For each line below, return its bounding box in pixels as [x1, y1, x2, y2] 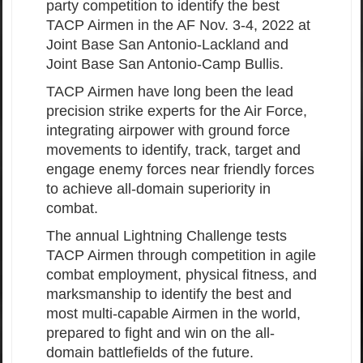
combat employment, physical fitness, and [46, 267, 317, 284]
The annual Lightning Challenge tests [46, 228, 287, 245]
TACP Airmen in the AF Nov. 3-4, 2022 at [46, 17, 310, 34]
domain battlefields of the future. [46, 344, 254, 361]
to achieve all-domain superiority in [46, 181, 271, 198]
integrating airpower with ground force [46, 122, 290, 139]
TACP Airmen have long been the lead [46, 83, 293, 100]
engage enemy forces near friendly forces [46, 161, 314, 178]
